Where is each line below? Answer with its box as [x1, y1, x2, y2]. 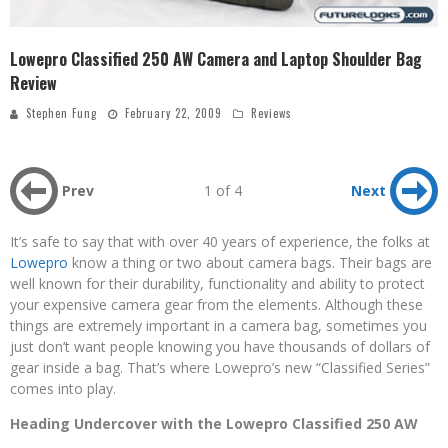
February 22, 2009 [125, 105, 222, 122]
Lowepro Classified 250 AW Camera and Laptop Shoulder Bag [10, 47, 422, 72]
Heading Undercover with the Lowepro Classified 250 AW [10, 414, 418, 434]
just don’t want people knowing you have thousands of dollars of [10, 337, 430, 357]
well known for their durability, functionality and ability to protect [10, 274, 425, 294]
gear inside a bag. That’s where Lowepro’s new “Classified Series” [10, 358, 430, 378]
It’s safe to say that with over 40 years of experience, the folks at [10, 232, 430, 252]
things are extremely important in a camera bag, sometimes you [10, 316, 427, 336]
